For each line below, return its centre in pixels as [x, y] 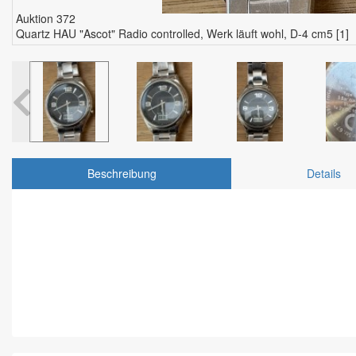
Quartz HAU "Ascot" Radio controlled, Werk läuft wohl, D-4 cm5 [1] [182, 34]
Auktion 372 [46, 19]
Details [324, 174]
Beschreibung [122, 174]
